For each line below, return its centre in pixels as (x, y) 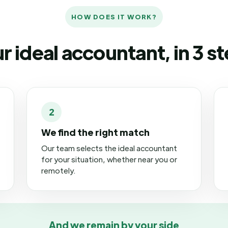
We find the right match (95, 132)
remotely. (59, 170)
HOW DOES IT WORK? (114, 17)
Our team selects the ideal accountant (109, 148)
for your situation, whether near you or (109, 159)
